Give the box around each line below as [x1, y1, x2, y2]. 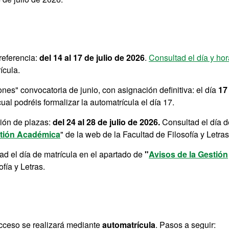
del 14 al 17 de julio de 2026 [39, 52, 145, 63]
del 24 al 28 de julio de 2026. [53, 116, 162, 128]
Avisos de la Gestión [149, 148, 228, 160]
